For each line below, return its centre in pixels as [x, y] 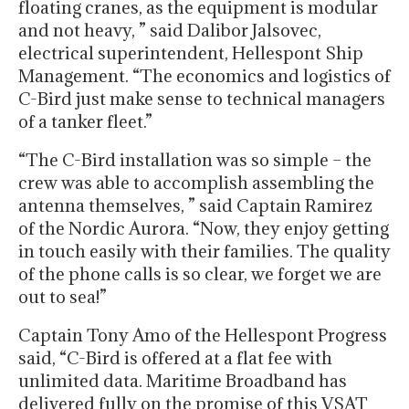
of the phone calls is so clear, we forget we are [200, 274]
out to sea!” [63, 297]
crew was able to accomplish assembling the [196, 183]
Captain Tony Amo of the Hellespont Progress [203, 336]
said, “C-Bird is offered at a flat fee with [175, 358]
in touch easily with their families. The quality [204, 252]
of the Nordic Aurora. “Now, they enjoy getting [204, 229]
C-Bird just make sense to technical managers [202, 99]
